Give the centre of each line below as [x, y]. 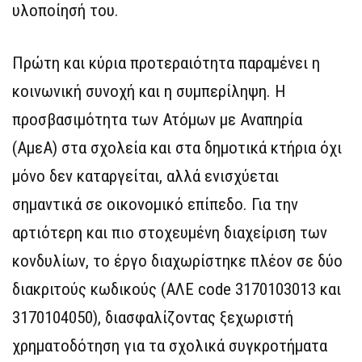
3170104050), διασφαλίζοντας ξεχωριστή [153, 318]
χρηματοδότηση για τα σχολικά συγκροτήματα [170, 346]
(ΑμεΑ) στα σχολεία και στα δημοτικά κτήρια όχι [177, 148]
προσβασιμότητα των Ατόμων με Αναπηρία [157, 120]
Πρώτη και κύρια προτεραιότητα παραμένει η [166, 63]
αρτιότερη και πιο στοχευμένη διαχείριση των [170, 233]
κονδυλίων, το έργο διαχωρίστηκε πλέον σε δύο [177, 261]
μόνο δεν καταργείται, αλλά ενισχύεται [145, 177]
